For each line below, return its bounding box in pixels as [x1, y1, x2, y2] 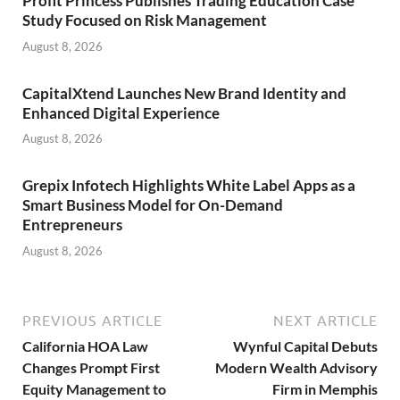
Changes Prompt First [22, 358, 160, 376]
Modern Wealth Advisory [215, 358, 378, 376]
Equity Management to [22, 379, 166, 397]
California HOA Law [22, 337, 148, 354]
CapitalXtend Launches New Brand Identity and [22, 83, 346, 103]
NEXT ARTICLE [273, 312, 378, 329]
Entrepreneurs [22, 215, 122, 235]
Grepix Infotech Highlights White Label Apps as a [22, 176, 355, 196]
